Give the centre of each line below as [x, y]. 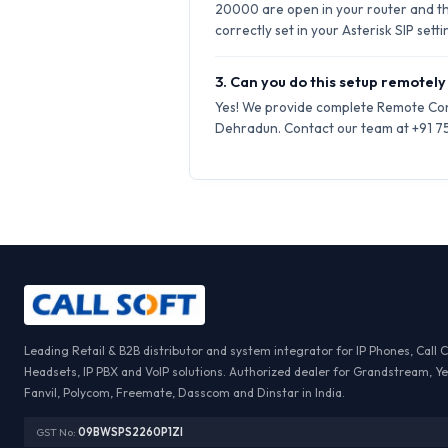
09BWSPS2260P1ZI [130, 432]
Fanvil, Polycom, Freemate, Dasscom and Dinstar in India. [184, 392]
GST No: [57, 432]
